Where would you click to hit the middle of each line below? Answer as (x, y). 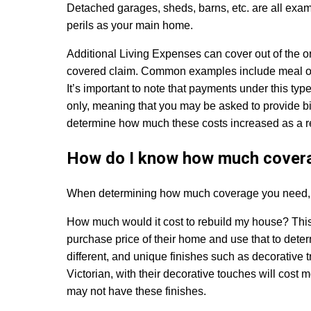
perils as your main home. (130, 25)
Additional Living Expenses (135, 53)
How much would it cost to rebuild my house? (179, 221)
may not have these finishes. (136, 291)
